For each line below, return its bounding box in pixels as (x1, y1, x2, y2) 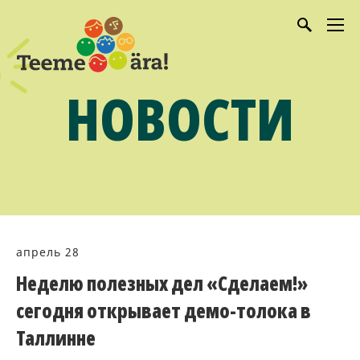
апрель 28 (16, 244, 80, 260)
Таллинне (16, 325, 96, 351)
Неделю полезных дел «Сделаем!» (16, 270, 308, 297)
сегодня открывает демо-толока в (16, 297, 311, 324)
